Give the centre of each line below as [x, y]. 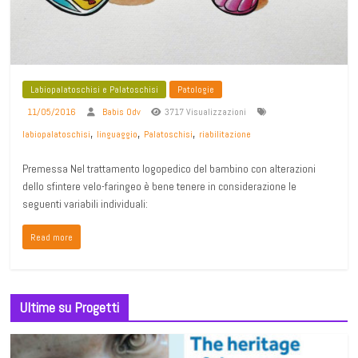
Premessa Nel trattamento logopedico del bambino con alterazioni [169, 169]
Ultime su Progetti [70, 308]
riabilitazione [225, 135]
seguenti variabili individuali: [86, 204]
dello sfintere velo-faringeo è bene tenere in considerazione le [160, 187]
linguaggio [117, 135]
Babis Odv [123, 112]
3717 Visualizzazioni [206, 112]
